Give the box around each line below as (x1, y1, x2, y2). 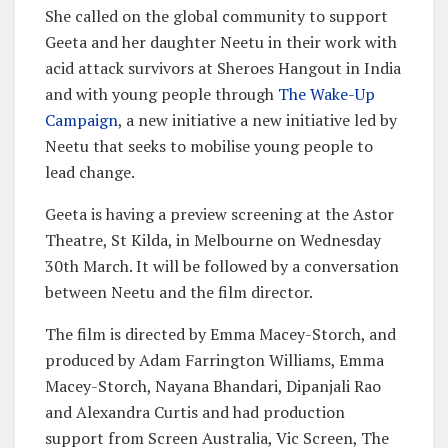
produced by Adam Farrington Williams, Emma (45, 348, 384, 371)
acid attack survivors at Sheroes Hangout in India (45, 56, 401, 79)
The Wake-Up (278, 82, 375, 105)
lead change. (45, 160, 135, 183)
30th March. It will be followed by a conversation (45, 254, 399, 277)
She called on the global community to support (45, 4, 388, 27)
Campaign (45, 108, 118, 131)
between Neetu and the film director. (45, 280, 313, 303)
